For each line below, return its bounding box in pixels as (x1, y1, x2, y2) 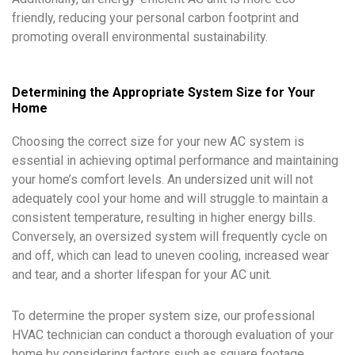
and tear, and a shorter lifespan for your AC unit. (12, 267, 272, 283)
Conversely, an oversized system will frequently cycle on (12, 229, 327, 245)
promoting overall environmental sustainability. (12, 29, 268, 45)
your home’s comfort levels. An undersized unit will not (12, 172, 313, 188)
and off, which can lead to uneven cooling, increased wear (12, 248, 329, 264)
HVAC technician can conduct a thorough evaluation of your (12, 327, 334, 343)
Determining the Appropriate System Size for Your (12, 85, 315, 101)
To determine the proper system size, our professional (12, 308, 315, 324)
